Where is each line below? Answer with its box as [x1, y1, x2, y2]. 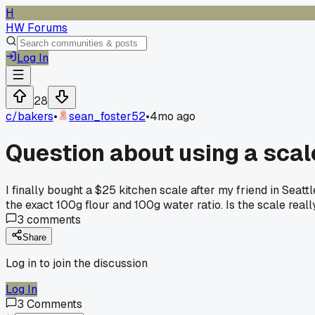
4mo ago [150, 109, 195, 124]
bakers [18, 109, 53, 124]
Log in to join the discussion [6, 255, 148, 271]
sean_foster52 [69, 109, 146, 124]
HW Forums [6, 20, 67, 35]
